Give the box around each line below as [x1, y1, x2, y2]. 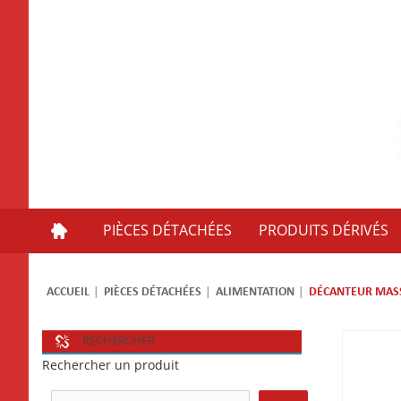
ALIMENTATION [216, 285, 294, 299]
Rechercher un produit [42, 357, 179, 373]
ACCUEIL [47, 285, 90, 299]
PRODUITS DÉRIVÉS [259, 221, 388, 239]
